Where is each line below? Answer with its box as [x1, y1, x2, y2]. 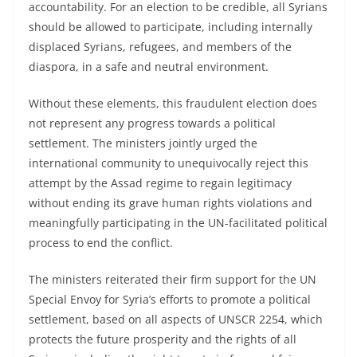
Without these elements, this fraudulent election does [29, 95, 317, 111]
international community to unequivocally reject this [29, 155, 308, 171]
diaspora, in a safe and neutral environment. [29, 58, 269, 74]
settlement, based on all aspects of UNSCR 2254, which [29, 311, 323, 327]
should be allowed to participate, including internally [29, 18, 312, 34]
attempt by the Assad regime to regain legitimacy [29, 175, 292, 190]
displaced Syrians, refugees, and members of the [29, 38, 292, 54]
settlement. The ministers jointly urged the [29, 135, 257, 151]
